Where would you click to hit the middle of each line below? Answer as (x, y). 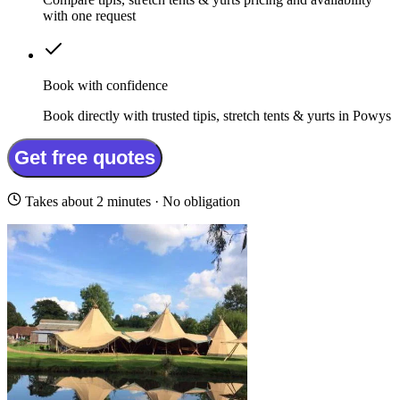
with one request (89, 16)
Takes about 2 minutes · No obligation (131, 202)
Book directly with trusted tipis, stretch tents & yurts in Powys (217, 116)
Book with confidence (105, 86)
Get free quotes (85, 158)
